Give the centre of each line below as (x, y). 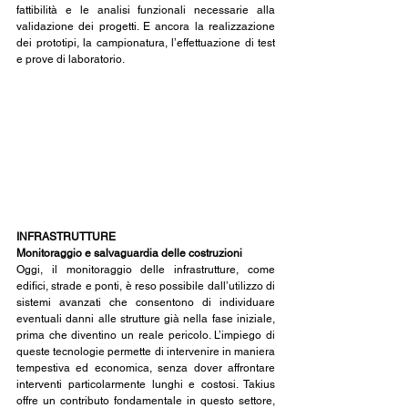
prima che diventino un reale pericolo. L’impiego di (146, 336)
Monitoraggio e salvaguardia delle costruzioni (129, 254)
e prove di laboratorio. (71, 59)
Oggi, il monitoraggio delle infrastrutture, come (146, 270)
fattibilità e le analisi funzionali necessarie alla (146, 10)
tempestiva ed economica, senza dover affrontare (146, 368)
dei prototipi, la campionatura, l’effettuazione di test (146, 42)
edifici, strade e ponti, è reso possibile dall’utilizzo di (146, 286)
